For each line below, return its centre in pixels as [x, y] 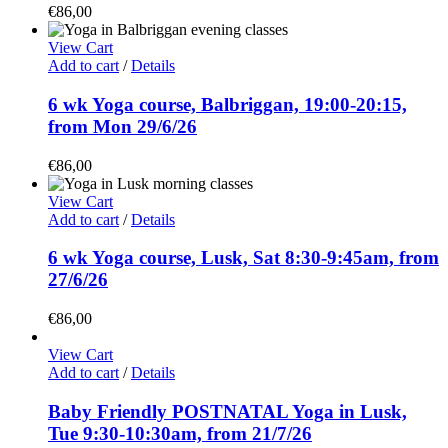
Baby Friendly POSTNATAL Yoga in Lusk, [227, 411]
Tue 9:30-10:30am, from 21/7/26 [180, 433]
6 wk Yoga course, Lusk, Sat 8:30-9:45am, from [243, 258]
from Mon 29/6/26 [122, 126]
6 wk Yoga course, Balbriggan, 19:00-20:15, [227, 104]
